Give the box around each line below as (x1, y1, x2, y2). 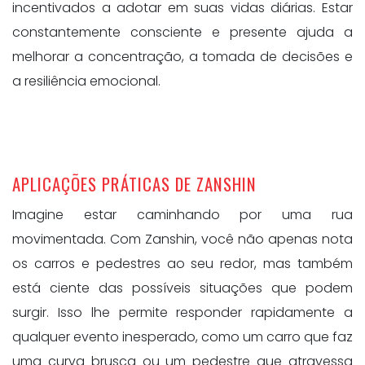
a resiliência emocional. (12, 71, 161, 90)
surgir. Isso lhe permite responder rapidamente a (12, 303, 353, 323)
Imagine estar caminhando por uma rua (12, 205, 353, 225)
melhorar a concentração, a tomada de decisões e (12, 46, 353, 66)
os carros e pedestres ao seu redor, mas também (12, 254, 353, 274)
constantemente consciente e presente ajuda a (12, 22, 353, 42)
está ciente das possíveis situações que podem (12, 279, 353, 298)
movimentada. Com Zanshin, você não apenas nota (12, 230, 353, 249)
